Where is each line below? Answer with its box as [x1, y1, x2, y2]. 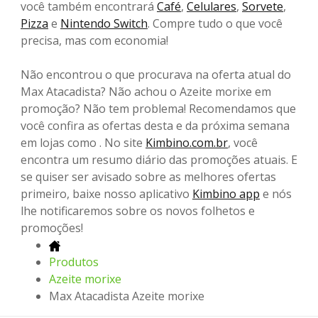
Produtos [49, 254, 99, 270]
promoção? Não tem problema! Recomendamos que [21, 101, 296, 117]
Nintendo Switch [60, 16, 148, 32]
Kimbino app [192, 186, 260, 202]
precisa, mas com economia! [21, 33, 168, 49]
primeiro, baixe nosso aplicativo [21, 186, 192, 202]
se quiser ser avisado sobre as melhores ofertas [21, 169, 276, 185]
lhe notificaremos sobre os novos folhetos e [21, 203, 255, 219]
